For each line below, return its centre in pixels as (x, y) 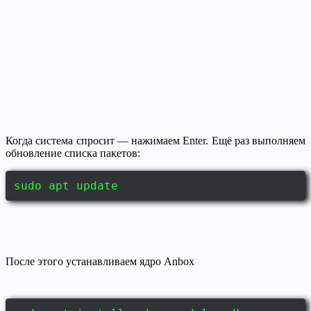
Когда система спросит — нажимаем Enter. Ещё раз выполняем (155, 141)
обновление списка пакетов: (73, 153)
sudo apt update (66, 186)
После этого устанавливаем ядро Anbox (100, 262)
